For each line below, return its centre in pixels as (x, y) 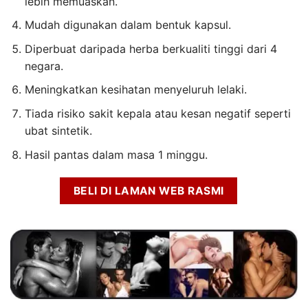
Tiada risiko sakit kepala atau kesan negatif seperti (157, 114)
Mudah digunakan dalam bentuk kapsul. (128, 25)
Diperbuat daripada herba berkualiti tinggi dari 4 (151, 48)
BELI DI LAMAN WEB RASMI (148, 191)
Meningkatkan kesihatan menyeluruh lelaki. (135, 90)
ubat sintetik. (58, 131)
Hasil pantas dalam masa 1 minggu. (116, 154)
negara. (44, 66)
